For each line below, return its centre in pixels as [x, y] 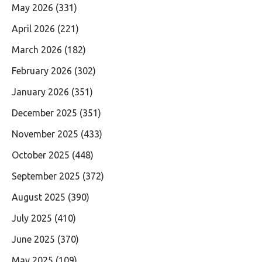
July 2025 [32, 218]
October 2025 [41, 155]
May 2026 [32, 7]
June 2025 [33, 239]
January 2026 [40, 92]
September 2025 [46, 176]
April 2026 [33, 28]
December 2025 [44, 113]
